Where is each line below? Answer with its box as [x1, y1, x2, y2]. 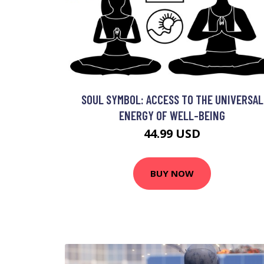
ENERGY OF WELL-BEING [119, 107, 225, 123]
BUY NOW [150, 167, 194, 180]
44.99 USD [144, 125, 200, 141]
